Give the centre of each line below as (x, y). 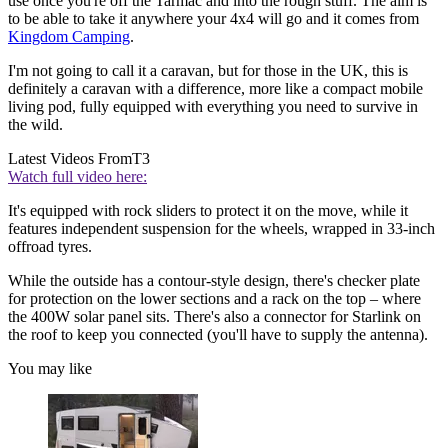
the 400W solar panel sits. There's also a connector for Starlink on (214, 316)
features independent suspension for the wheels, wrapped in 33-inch (221, 228)
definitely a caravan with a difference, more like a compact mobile (215, 88)
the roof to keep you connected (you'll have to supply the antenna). (218, 334)
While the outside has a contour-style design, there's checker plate (214, 280)
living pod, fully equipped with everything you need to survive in (213, 106)
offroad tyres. (50, 246)
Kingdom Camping (69, 36)
